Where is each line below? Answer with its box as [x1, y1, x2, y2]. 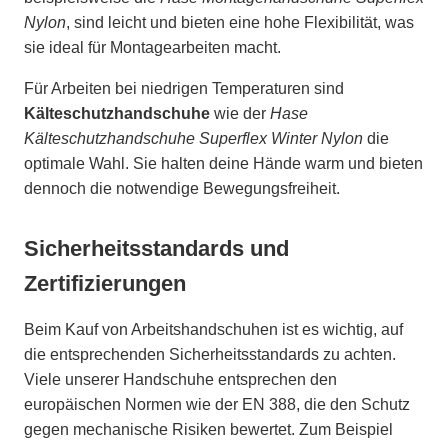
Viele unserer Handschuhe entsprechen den [24, 370, 337, 388]
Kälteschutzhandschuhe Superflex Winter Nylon [24, 129, 363, 147]
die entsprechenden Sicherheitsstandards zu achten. [24, 345, 396, 363]
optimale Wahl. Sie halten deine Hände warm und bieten [24, 154, 423, 172]
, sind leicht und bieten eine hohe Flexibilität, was [66, 13, 414, 31]
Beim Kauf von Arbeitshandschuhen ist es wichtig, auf [24, 320, 403, 338]
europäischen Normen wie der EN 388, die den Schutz [24, 395, 410, 413]
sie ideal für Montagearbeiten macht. [24, 38, 281, 56]
